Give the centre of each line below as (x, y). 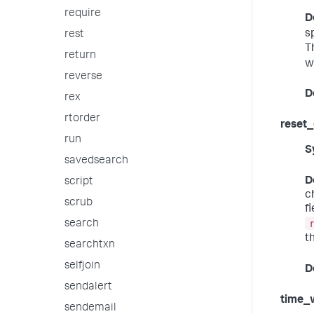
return (80, 56)
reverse (83, 77)
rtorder (82, 119)
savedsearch (96, 161)
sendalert (88, 287)
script (79, 182)
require (83, 14)
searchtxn (90, 245)
